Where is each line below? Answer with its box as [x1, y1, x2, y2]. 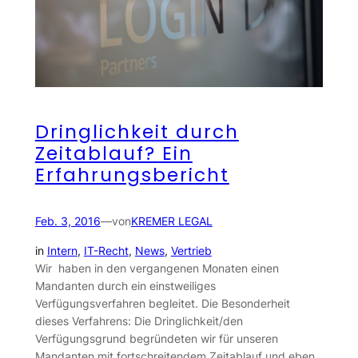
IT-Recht [83, 243, 129, 257]
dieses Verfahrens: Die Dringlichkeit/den [34, 313, 243, 328]
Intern [46, 243, 78, 257]
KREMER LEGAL [130, 214, 213, 229]
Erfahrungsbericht [34, 161, 229, 188]
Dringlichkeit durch [34, 118, 239, 145]
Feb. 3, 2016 [34, 214, 101, 229]
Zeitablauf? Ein [34, 140, 193, 166]
